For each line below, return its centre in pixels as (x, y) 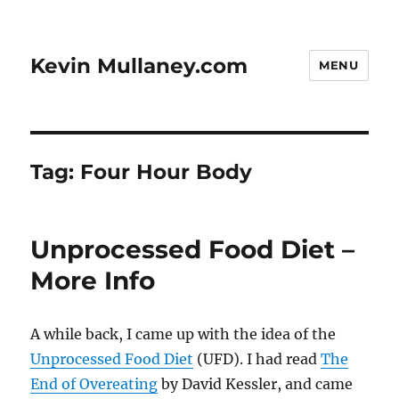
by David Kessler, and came (256, 384)
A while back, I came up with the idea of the (183, 334)
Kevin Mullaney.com (139, 65)
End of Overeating (94, 384)
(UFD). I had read (257, 359)
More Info (93, 281)
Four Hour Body (167, 172)
